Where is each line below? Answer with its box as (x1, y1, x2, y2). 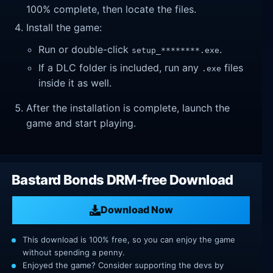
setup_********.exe (132, 45, 220, 55)
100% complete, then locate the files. (26, 2, 197, 15)
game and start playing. (26, 117, 136, 130)
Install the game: (26, 21, 102, 34)
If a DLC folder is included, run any (38, 62, 202, 74)
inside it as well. (38, 77, 112, 90)
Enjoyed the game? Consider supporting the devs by (23, 260, 224, 270)
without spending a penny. (23, 247, 125, 257)
